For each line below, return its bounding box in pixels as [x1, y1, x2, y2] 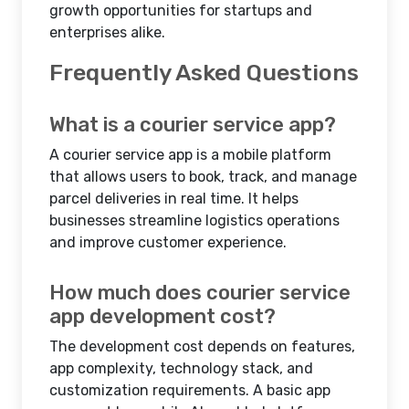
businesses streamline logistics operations [49, 212, 340, 229]
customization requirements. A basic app [49, 382, 330, 399]
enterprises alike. [49, 24, 165, 41]
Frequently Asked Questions [49, 58, 359, 86]
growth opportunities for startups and [49, 2, 312, 19]
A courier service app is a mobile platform [49, 146, 331, 163]
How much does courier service [49, 280, 351, 305]
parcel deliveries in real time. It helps [49, 190, 299, 207]
